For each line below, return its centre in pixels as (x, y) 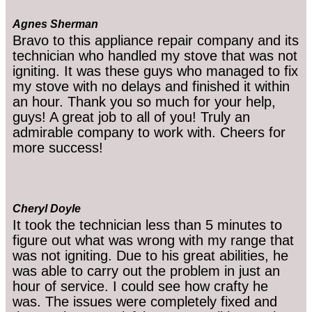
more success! (58, 147)
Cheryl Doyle (47, 208)
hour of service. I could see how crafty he (140, 286)
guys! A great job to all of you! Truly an (131, 117)
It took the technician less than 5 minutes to (147, 225)
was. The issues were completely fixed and (145, 301)
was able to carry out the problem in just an (146, 271)
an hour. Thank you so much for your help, (144, 101)
